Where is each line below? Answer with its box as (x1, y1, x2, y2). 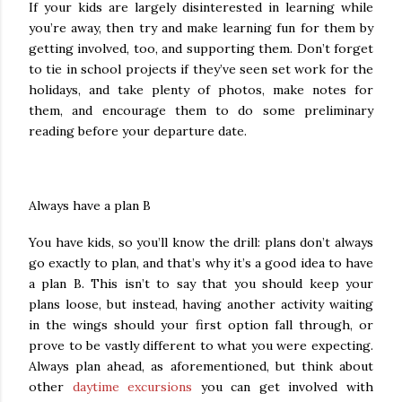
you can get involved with (192, 379, 374, 396)
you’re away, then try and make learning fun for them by (29, 19, 373, 36)
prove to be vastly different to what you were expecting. (29, 337, 373, 354)
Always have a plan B (29, 197, 151, 214)
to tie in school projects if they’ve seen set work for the (29, 60, 373, 77)
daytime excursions (72, 379, 193, 396)
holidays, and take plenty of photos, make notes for (29, 81, 373, 98)
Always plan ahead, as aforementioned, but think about (29, 358, 373, 375)
